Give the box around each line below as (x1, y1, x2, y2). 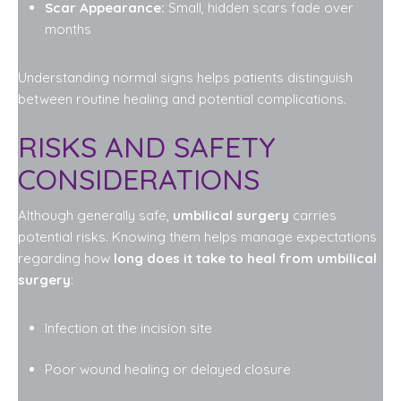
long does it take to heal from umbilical (114, 249, 377, 267)
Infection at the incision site (45, 319, 212, 337)
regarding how (18, 249, 114, 267)
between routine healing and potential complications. (18, 90, 346, 107)
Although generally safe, (18, 206, 173, 224)
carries (289, 206, 337, 224)
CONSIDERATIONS (18, 160, 260, 197)
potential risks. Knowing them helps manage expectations (18, 227, 377, 245)
